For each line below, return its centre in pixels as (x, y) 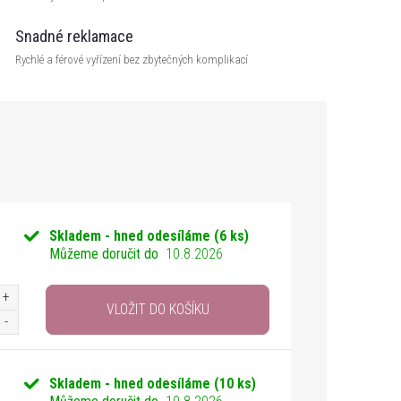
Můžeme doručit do (104, 254)
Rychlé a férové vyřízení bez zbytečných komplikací (132, 60)
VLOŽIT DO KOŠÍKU (158, 309)
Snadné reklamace (74, 36)
